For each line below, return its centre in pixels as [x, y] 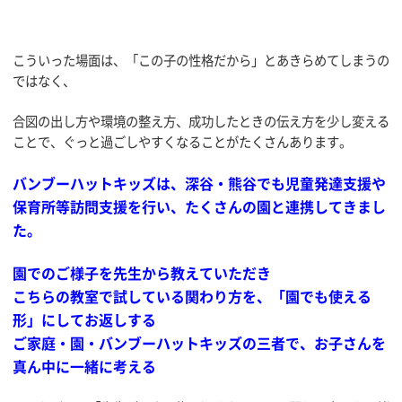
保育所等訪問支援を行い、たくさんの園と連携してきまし [199, 207]
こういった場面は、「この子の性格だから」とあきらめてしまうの [201, 61]
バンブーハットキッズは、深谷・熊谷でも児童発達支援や [199, 184]
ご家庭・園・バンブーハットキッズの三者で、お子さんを [199, 343]
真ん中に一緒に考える [84, 367]
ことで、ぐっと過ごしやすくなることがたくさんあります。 [182, 141]
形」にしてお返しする [84, 320]
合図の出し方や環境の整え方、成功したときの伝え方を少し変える [201, 121]
